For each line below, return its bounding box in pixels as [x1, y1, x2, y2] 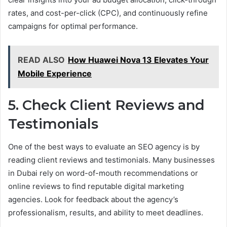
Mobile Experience [18, 68, 92, 79]
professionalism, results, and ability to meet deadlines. [8, 207, 203, 217]
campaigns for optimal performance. [8, 21, 138, 31]
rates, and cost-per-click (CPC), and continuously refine [8, 8, 208, 18]
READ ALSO [18, 55, 65, 65]
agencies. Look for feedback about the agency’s [8, 194, 178, 204]
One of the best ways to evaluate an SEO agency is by [8, 141, 200, 152]
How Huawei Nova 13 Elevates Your [68, 55, 209, 65]
